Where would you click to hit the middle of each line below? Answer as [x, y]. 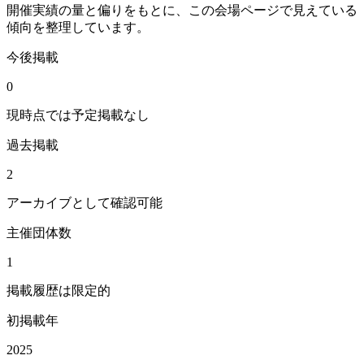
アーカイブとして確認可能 [84, 203]
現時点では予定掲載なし [78, 115]
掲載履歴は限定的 [58, 291]
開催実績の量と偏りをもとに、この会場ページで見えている [182, 11]
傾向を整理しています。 [78, 28]
